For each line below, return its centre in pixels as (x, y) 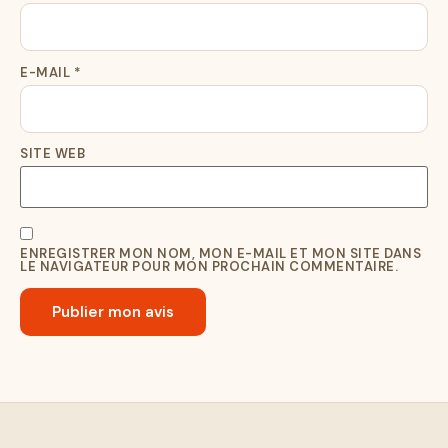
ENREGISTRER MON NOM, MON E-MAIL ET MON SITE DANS (220, 254)
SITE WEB (52, 153)
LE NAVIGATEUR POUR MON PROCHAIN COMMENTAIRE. (209, 267)
